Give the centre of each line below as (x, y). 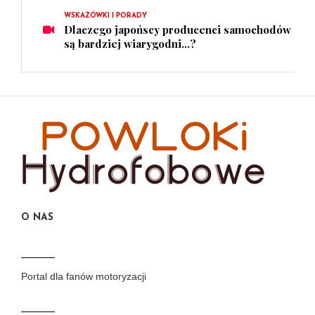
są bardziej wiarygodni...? (130, 44)
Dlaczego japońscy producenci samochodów (178, 30)
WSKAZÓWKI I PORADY (105, 16)
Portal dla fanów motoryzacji (84, 277)
